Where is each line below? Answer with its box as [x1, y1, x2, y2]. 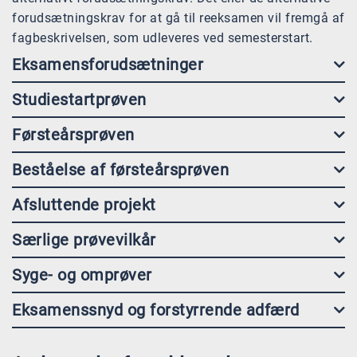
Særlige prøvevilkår [12, 230, 156, 250]
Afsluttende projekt [12, 195, 156, 215]
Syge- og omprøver [12, 265, 152, 285]
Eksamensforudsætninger [12, 55, 203, 75]
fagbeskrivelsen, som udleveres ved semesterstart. [12, 30, 313, 46]
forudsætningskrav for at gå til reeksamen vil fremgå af [12, 10, 345, 26]
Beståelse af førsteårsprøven [12, 160, 229, 180]
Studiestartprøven [12, 90, 147, 110]
